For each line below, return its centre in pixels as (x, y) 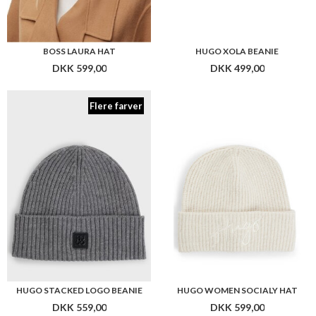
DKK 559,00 (79, 308)
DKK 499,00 (237, 68)
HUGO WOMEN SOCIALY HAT (237, 291)
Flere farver (116, 105)
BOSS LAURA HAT (79, 51)
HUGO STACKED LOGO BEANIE (79, 291)
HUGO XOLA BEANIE (237, 51)
